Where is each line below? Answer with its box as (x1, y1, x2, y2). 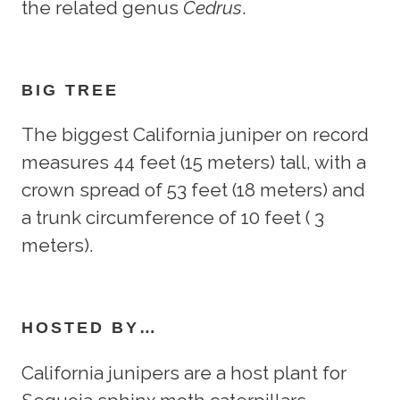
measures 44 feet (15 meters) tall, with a (21, 151, 366, 174)
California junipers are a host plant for (21, 362, 346, 385)
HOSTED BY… (21, 319, 158, 337)
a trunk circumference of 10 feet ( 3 (21, 206, 324, 229)
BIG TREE (21, 80, 119, 99)
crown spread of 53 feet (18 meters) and (21, 179, 365, 202)
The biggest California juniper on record (21, 123, 369, 146)
